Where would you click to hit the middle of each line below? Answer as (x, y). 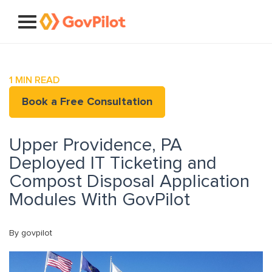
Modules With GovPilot (100, 200)
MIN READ (36, 80)
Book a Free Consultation (87, 102)
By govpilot (31, 233)
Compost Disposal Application (129, 182)
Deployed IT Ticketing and (113, 163)
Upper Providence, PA (96, 145)
